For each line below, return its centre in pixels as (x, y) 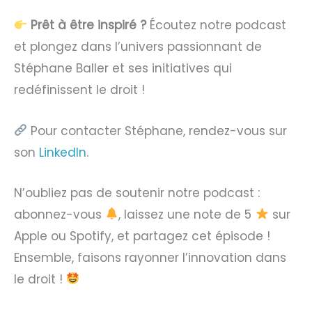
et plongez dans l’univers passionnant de (138, 47)
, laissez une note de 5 (187, 214)
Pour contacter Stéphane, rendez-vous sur (157, 131)
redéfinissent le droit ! (79, 90)
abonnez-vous (60, 214)
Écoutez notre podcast (217, 25)
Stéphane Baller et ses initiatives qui (123, 69)
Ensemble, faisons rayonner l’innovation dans (150, 257)
